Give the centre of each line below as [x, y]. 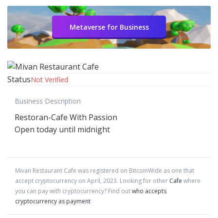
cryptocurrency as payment [53, 201]
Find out [119, 191]
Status [19, 80]
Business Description [48, 101]
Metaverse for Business [109, 27]
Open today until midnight [62, 130]
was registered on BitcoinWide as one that [135, 171]
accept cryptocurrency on [51, 181]
